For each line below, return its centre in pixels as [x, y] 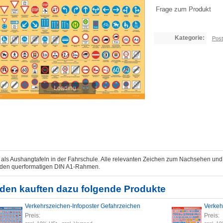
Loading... [67, 88]
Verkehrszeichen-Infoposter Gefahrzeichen [83, 206]
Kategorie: [190, 38]
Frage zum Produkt [183, 9]
